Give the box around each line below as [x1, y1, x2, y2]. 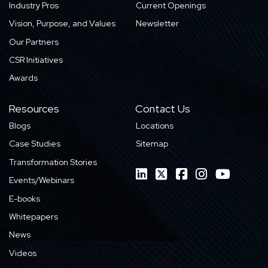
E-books [9, 193, 41, 204]
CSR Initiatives [9, 54, 63, 65]
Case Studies [9, 138, 61, 150]
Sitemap [136, 138, 169, 150]
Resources [8, 101, 59, 115]
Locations [136, 120, 174, 132]
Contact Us [135, 101, 190, 115]
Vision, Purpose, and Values [9, 18, 116, 29]
